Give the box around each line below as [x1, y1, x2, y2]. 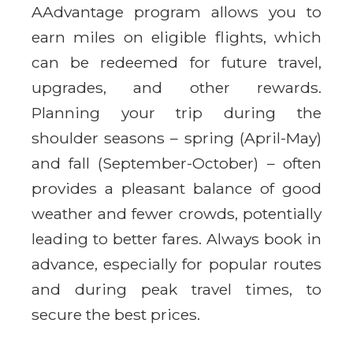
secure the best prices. [32, 304, 200, 324]
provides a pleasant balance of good [32, 178, 321, 198]
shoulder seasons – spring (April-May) [32, 128, 321, 147]
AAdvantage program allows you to [32, 2, 321, 21]
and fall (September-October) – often [32, 153, 321, 173]
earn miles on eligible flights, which [32, 27, 321, 46]
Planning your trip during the [32, 102, 321, 122]
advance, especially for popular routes [32, 254, 321, 273]
